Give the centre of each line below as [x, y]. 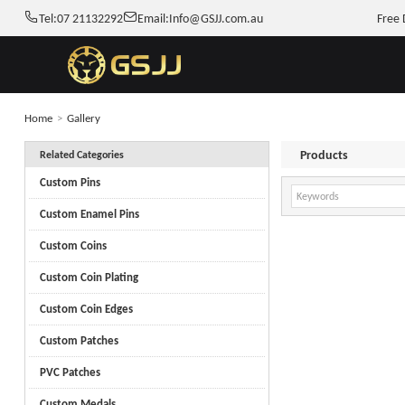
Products [325, 154]
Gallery [83, 118]
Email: [153, 18]
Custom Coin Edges [86, 308]
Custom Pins [70, 182]
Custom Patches [79, 340]
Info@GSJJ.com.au [216, 18]
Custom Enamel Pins [89, 213]
